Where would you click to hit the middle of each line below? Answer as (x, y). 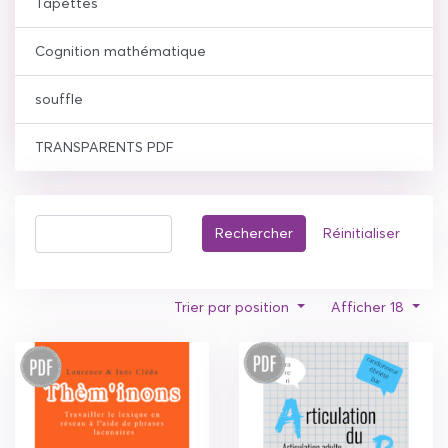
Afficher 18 (369, 306)
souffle (59, 98)
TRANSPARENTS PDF (104, 146)
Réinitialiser (361, 232)
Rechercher (254, 232)
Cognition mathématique (120, 50)
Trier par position (233, 306)
